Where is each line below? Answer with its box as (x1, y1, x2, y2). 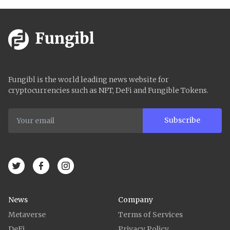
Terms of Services (118, 209, 183, 219)
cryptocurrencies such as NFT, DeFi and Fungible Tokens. (8, 85, 208, 95)
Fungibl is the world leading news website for (8, 74, 169, 84)
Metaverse (8, 209, 46, 219)
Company (118, 195, 153, 204)
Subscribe (164, 116, 200, 125)
